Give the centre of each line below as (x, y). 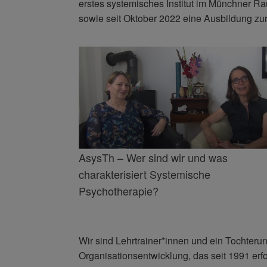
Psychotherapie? (119, 190)
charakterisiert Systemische (145, 174)
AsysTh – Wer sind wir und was (153, 157)
